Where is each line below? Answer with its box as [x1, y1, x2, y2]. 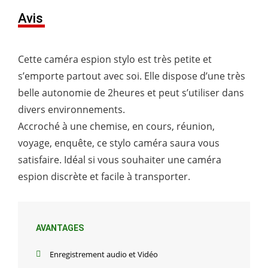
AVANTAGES [36, 223, 84, 233]
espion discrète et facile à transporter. [18, 169, 190, 183]
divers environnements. [18, 102, 125, 116]
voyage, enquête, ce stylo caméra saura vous [18, 136, 220, 150]
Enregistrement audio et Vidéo [49, 248, 158, 260]
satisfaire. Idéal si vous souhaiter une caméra [18, 153, 221, 166]
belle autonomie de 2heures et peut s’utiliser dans [18, 86, 244, 99]
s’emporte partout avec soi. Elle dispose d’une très [18, 69, 245, 83]
